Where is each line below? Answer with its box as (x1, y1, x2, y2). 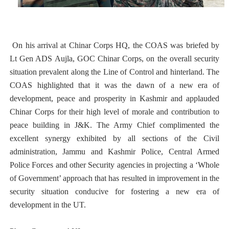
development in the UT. (9, 200, 86, 209)
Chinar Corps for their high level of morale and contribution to (9, 107, 220, 116)
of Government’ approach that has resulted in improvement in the (9, 174, 220, 182)
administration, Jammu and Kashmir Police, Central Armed (9, 147, 220, 156)
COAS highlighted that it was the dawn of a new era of (9, 81, 220, 89)
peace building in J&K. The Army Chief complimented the (9, 121, 220, 129)
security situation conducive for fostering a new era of (9, 187, 220, 196)
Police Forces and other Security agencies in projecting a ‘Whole (9, 161, 220, 169)
